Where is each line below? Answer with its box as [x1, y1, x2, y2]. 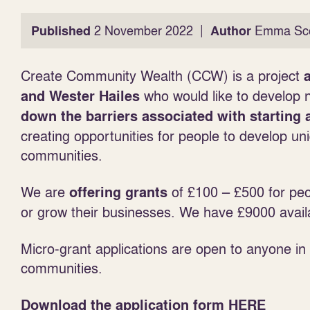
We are [21, 182, 69, 201]
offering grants [69, 183, 167, 202]
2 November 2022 [91, 22, 193, 39]
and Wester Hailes [21, 86, 144, 106]
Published [31, 22, 91, 39]
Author [210, 22, 251, 39]
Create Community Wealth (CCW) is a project [21, 66, 300, 85]
